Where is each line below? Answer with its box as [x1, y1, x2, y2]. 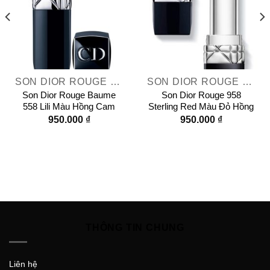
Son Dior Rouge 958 [161, 90, 241, 101]
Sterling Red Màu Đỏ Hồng [148, 101, 254, 112]
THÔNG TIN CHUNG [86, 222, 184, 233]
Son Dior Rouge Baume [22, 90, 116, 101]
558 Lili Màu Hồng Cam [23, 101, 115, 112]
